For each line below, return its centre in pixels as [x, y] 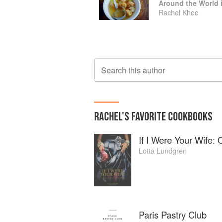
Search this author [133, 70]
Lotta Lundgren [163, 151]
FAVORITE [149, 117]
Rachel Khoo [179, 12]
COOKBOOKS [189, 117]
